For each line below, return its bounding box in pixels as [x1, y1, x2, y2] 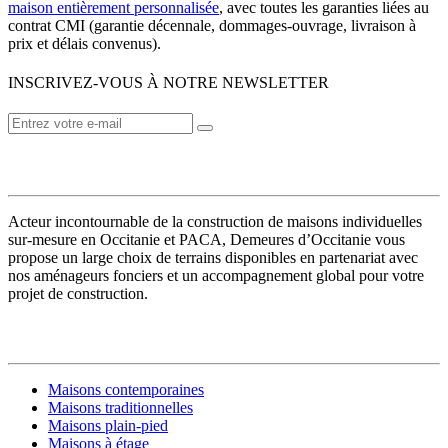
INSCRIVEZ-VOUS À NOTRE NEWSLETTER [8, 73, 329, 91]
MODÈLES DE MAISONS [8, 323, 195, 341]
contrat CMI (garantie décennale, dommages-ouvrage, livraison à [8, 16, 416, 34]
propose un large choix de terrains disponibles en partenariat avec [8, 248, 418, 266]
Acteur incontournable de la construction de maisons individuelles [8, 212, 422, 230]
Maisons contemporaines [48, 381, 204, 399]
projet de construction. [8, 284, 148, 302]
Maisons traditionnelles [48, 399, 193, 417]
